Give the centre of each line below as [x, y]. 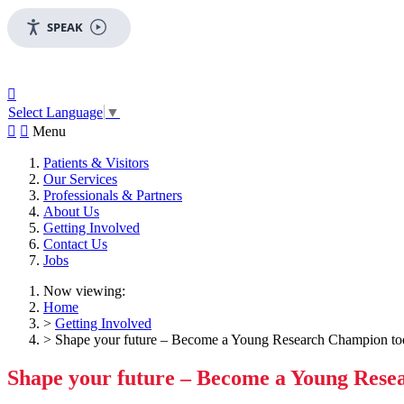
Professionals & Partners [113, 196]
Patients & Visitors [96, 163]
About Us [71, 212]
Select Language [55, 113]
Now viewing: [84, 291]
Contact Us [75, 244]
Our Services [80, 179]
